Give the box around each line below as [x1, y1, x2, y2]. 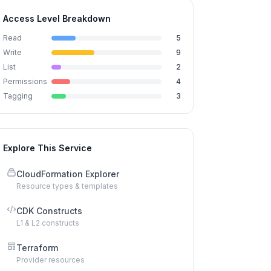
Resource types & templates [16, 181, 118, 191]
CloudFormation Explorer [16, 169, 119, 179]
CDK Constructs [16, 206, 82, 216]
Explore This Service [3, 143, 92, 153]
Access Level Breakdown [3, 13, 111, 24]
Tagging [3, 91, 33, 100]
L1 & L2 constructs [16, 218, 79, 227]
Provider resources [16, 255, 85, 264]
